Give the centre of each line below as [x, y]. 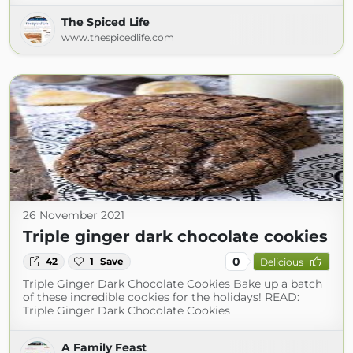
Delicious [281, 262]
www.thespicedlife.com [118, 37]
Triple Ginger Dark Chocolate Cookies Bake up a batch [173, 284]
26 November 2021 [74, 215]
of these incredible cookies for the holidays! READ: [161, 297]
